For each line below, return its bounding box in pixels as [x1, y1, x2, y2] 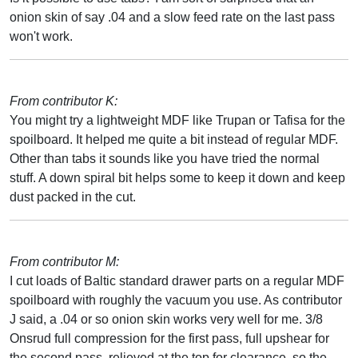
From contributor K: [10, 93, 117, 108]
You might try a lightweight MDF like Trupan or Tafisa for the [10, 113, 345, 127]
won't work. [10, 29, 73, 43]
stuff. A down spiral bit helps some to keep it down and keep [10, 170, 345, 185]
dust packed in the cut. [10, 189, 136, 204]
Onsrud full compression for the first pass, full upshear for [10, 331, 329, 345]
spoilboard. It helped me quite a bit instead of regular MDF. [10, 132, 338, 146]
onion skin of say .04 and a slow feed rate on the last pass [10, 10, 335, 24]
